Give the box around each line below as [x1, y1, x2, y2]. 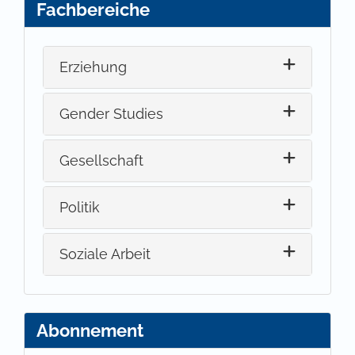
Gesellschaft [59, 152, 144, 170]
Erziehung [59, 59, 128, 76]
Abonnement [36, 319, 143, 341]
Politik [59, 199, 101, 216]
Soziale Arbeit [59, 246, 151, 263]
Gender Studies [59, 105, 164, 123]
